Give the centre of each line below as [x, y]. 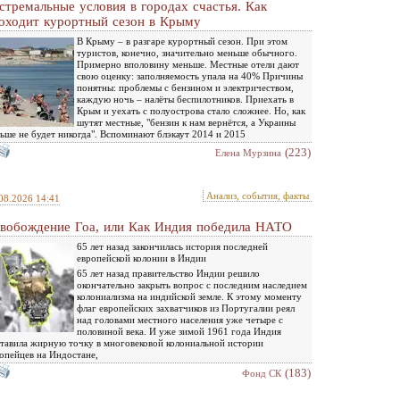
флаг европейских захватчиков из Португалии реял [186, 308]
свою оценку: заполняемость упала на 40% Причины [190, 76]
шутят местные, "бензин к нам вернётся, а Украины [186, 122]
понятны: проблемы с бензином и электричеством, [185, 87]
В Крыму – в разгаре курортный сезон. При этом [182, 41]
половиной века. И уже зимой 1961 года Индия [179, 331]
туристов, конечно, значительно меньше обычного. [187, 53]
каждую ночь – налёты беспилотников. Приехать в [185, 99]
